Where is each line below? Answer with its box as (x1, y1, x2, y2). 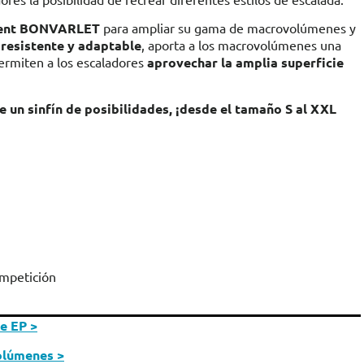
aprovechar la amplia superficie (147, 54, 344, 71)
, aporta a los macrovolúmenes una (141, 37, 341, 53)
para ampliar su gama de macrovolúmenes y (100, 19, 356, 36)
